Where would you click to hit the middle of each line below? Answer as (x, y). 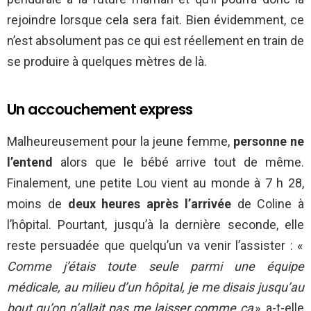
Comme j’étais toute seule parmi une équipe (155, 267)
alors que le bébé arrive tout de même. (178, 162)
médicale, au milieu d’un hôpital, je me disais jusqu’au (155, 287)
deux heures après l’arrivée (146, 204)
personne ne (269, 142)
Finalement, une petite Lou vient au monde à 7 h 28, (155, 183)
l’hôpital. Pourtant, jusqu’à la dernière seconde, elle (155, 225)
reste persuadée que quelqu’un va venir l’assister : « (155, 246)
